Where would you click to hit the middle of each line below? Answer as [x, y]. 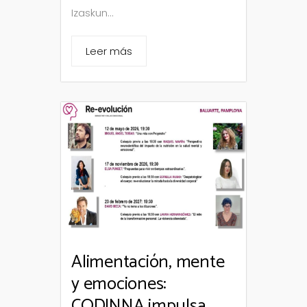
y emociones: [119, 284]
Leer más [109, 51]
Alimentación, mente [148, 262]
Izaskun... [93, 13]
